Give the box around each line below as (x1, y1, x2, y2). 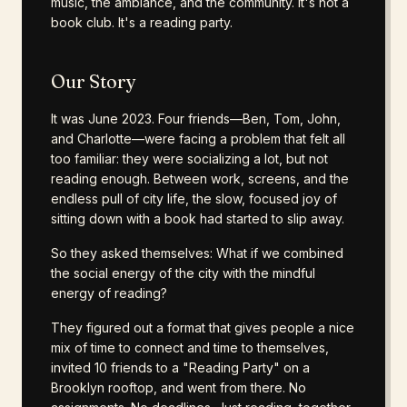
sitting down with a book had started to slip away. (51, 211, 344, 226)
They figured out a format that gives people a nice (51, 320, 354, 335)
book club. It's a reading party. (51, 15, 233, 30)
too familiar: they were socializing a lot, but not (51, 151, 328, 166)
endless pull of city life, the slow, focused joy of (51, 191, 337, 206)
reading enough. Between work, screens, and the (51, 171, 349, 186)
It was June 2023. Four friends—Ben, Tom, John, (51, 111, 341, 126)
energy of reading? (51, 285, 167, 301)
